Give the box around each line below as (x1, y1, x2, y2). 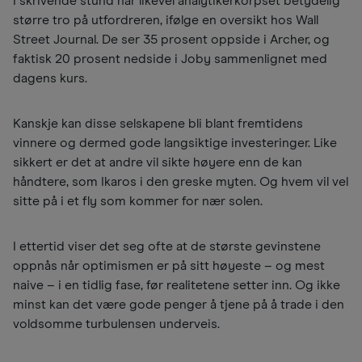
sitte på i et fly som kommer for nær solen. (13, 195, 266, 208)
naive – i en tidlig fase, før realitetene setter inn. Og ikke (13, 279, 340, 293)
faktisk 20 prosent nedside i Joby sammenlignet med (13, 53, 327, 66)
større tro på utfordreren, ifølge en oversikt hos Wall (13, 14, 318, 27)
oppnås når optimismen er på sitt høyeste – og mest (13, 259, 325, 273)
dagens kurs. (13, 72, 87, 86)
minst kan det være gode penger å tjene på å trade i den (13, 298, 344, 312)
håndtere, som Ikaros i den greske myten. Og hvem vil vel (13, 175, 348, 189)
